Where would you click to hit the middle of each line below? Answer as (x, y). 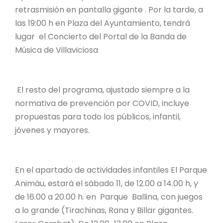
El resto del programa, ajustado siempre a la (102, 90)
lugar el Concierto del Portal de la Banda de (101, 36)
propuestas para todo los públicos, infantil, (98, 116)
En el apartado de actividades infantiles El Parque (111, 170)
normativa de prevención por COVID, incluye (102, 103)
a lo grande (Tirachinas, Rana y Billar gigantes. (104, 210)
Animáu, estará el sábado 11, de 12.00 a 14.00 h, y (107, 183)
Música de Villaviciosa (56, 50)
